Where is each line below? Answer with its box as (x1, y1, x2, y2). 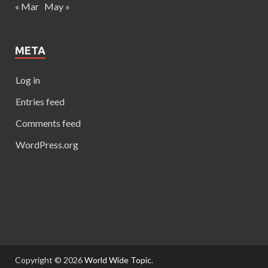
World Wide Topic (84, 254, 151, 265)
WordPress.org (16, 138, 78, 150)
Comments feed (16, 117, 81, 129)
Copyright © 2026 (15, 254, 84, 265)
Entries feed (16, 95, 65, 107)
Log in (16, 74, 40, 86)
